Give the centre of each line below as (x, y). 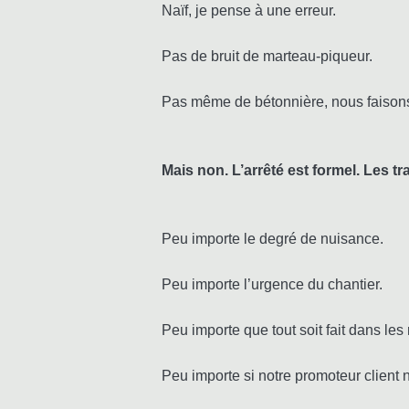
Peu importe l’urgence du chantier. (272, 285)
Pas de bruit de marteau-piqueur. (267, 57)
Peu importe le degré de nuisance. (273, 239)
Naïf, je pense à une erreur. (249, 11)
